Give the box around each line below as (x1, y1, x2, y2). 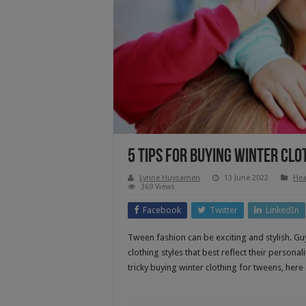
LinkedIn (266, 204, 299, 215)
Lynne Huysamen (139, 173, 200, 182)
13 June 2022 (224, 173, 268, 182)
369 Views (141, 182, 175, 191)
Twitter (210, 204, 238, 215)
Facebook (143, 204, 181, 215)
